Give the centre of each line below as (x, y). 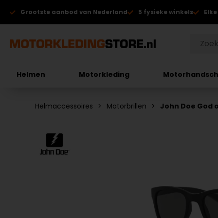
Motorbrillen (127, 106)
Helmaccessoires (64, 106)
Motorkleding (104, 74)
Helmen (31, 74)
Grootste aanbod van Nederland (74, 12)
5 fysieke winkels (166, 12)
